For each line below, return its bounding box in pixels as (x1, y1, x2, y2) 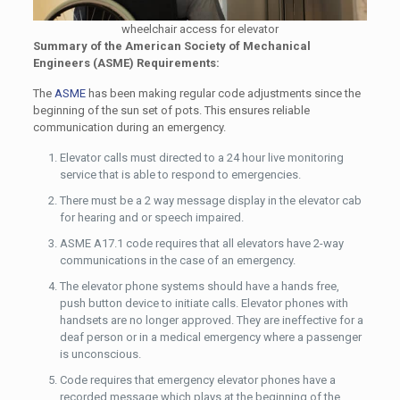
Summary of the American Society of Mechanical (32, 39, 311, 54)
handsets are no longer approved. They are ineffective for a (59, 313, 363, 328)
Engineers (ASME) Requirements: (32, 56, 220, 71)
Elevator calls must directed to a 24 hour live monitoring (59, 151, 344, 165)
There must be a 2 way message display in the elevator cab (59, 194, 362, 208)
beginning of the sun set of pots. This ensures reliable (32, 104, 310, 118)
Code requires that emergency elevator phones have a (59, 373, 336, 387)
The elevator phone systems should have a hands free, (59, 279, 339, 294)
